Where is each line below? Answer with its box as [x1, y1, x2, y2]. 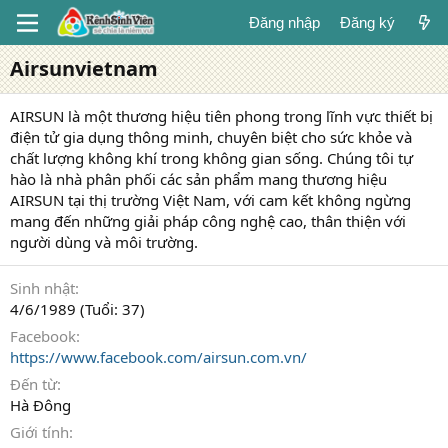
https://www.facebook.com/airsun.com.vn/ [10, 347, 307, 367]
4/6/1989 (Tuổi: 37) [10, 299, 145, 319]
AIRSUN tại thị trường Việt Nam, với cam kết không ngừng [10, 190, 411, 210]
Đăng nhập [248, 14, 320, 31]
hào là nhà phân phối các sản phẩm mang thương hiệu [10, 169, 387, 189]
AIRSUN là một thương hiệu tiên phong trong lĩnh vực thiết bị [10, 106, 433, 126]
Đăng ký [339, 14, 395, 31]
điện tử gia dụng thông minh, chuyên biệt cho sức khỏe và [10, 127, 412, 147]
